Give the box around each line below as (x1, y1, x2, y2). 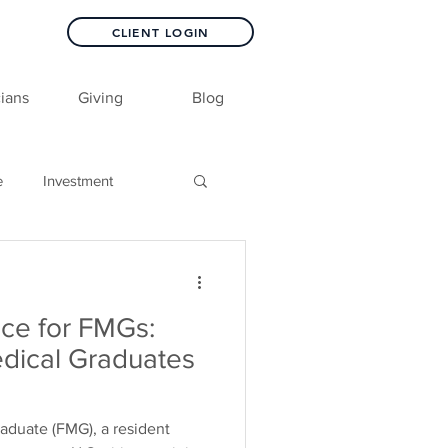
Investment (43, 171, 113, 189)
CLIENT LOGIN (111, 24, 210, 40)
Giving (77, 89, 123, 106)
